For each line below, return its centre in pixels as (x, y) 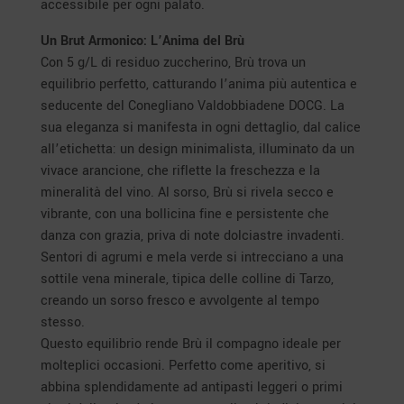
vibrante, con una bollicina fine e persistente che (184, 214)
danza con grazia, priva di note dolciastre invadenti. (192, 236)
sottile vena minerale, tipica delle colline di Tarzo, (187, 279)
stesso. (62, 322)
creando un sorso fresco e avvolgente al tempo (179, 301)
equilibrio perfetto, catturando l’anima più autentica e (198, 84)
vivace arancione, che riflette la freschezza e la (180, 171)
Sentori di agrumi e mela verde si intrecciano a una (192, 257)
